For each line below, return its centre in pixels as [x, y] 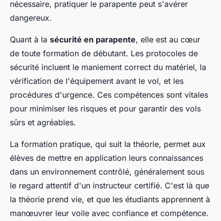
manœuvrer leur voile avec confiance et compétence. [109, 213]
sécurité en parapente [93, 39]
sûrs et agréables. [43, 122]
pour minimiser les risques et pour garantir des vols [105, 108]
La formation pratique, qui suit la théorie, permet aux [108, 144]
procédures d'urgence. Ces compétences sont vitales [109, 94]
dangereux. [31, 18]
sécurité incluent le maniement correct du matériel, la [108, 67]
